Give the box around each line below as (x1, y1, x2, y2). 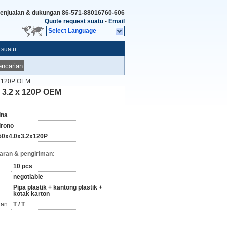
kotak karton (13, 190, 50, 197)
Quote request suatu (45, 18, 103, 25)
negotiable (13, 173, 43, 180)
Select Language (48, 27, 96, 34)
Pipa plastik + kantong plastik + (13, 184, 102, 191)
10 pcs (13, 163, 32, 170)
